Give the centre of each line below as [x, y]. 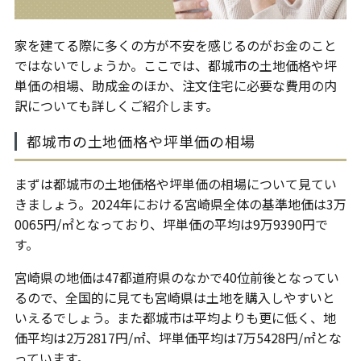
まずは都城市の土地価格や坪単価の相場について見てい [175, 184]
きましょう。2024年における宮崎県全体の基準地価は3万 [180, 204]
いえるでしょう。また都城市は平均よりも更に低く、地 [175, 318]
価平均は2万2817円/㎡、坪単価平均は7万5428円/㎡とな [178, 338]
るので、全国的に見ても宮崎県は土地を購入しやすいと [174, 298]
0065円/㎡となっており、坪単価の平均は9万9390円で [171, 224]
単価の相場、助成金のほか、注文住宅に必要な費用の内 [175, 86]
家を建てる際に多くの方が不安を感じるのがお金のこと [175, 46]
